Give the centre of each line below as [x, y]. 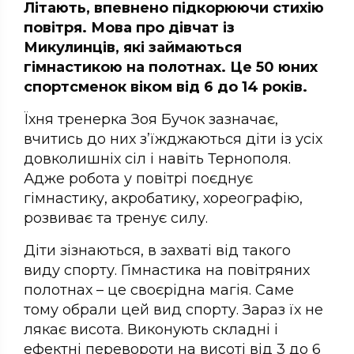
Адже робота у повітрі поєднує [138, 178]
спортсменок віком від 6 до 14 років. [166, 87]
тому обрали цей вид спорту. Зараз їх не [173, 309]
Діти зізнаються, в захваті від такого [157, 250]
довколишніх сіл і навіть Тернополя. [157, 158]
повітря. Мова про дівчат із [129, 27]
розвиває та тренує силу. [116, 218]
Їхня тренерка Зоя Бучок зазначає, [151, 119]
